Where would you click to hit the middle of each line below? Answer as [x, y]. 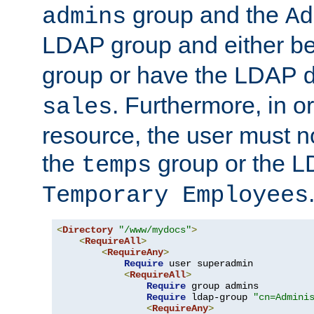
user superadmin [208, 263]
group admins [222, 286]
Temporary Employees [175, 195]
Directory [88, 230]
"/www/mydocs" [155, 230]
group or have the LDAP [172, 75]
